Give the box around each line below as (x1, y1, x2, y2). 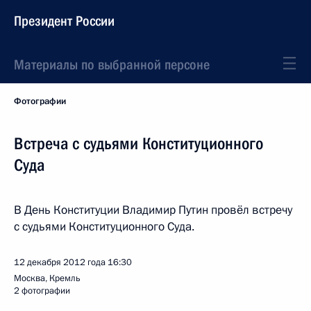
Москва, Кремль (14, 272, 81, 285)
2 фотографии (14, 285, 70, 297)
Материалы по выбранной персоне (14, 56, 210, 73)
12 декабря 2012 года (14, 256, 106, 269)
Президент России (14, 12, 115, 29)
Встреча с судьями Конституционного (14, 134, 263, 153)
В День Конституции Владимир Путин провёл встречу (14, 202, 292, 218)
